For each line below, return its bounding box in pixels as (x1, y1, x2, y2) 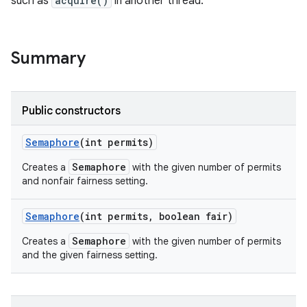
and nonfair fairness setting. (22, 175, 148, 187)
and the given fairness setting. (22, 249, 158, 261)
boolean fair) (153, 210, 233, 223)
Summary (11, 48, 86, 69)
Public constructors (22, 104, 121, 118)
